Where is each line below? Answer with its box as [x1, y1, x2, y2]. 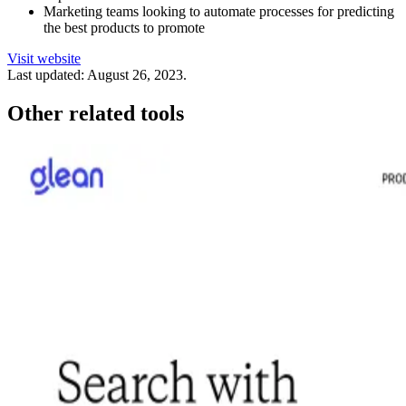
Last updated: [7, 67, 84, 82]
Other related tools [7, 101, 184, 125]
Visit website [7, 51, 81, 66]
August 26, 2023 [87, 67, 183, 82]
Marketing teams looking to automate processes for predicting [43, 4, 394, 19]
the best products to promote [43, 20, 205, 35]
